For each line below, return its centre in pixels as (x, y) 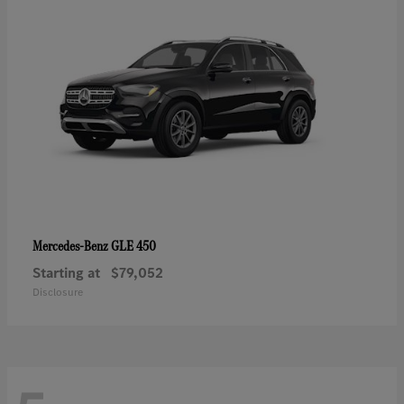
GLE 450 (133, 246)
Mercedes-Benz (72, 246)
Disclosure (58, 293)
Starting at (66, 273)
